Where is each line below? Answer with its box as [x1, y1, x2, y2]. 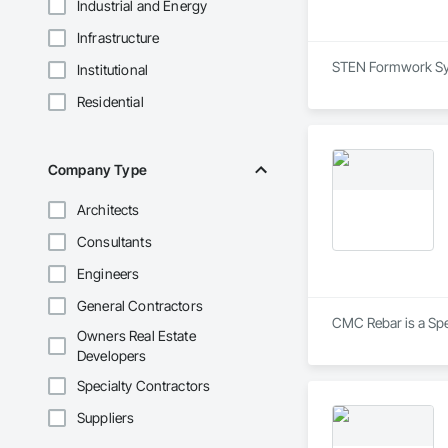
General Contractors [77, 297, 203, 315]
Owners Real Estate [77, 327, 196, 345]
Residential [77, 93, 144, 111]
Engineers [77, 265, 140, 283]
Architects [77, 201, 140, 219]
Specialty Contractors [77, 377, 211, 395]
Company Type [48, 161, 147, 179]
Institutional [77, 61, 148, 79]
